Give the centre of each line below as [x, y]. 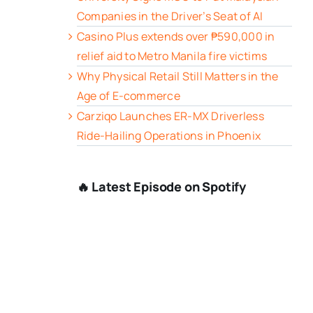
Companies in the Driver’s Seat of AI [170, 16]
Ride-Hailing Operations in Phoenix [169, 136]
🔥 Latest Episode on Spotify [161, 187]
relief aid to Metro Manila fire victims [172, 56]
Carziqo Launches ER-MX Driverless [170, 116]
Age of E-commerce [128, 96]
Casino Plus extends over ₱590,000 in [176, 37]
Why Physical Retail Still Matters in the [177, 77]
